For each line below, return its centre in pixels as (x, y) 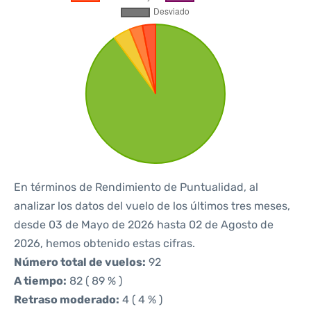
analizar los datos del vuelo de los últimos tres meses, (152, 206)
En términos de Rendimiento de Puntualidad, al (136, 187)
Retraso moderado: (67, 300)
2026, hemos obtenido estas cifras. (104, 243)
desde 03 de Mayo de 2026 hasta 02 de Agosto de (144, 225)
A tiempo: (40, 281)
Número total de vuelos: (80, 262)
